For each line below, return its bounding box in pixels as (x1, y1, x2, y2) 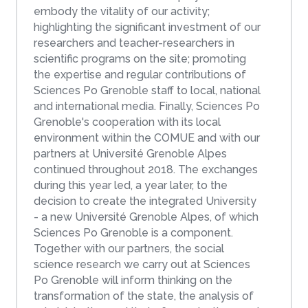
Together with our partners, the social (34, 242, 224, 256)
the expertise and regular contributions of (34, 68, 246, 82)
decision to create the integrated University (34, 195, 256, 208)
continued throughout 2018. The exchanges (34, 163, 258, 177)
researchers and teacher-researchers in (34, 36, 234, 50)
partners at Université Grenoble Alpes (34, 147, 227, 161)
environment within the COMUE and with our (34, 131, 260, 145)
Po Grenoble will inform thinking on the (34, 274, 232, 287)
